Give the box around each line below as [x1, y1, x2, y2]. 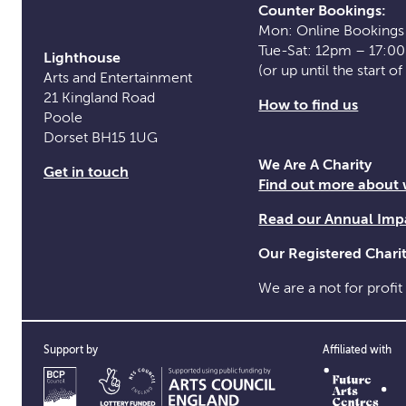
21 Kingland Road [43, 89, 155, 106]
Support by [43, 343, 98, 356]
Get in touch [43, 163, 129, 180]
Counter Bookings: [258, 2, 387, 19]
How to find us [258, 96, 359, 113]
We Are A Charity [258, 156, 372, 173]
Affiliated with [322, 343, 391, 356]
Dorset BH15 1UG [43, 129, 158, 146]
